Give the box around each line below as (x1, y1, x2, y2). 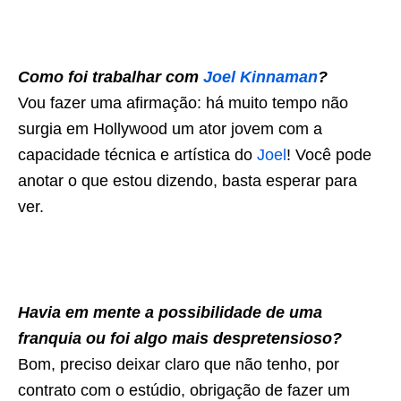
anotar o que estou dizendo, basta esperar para (18, 171, 357, 190)
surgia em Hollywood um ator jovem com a (18, 119, 322, 138)
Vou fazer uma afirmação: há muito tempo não (18, 93, 348, 112)
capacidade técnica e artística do (18, 145, 257, 164)
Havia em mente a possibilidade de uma (18, 303, 322, 321)
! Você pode (286, 145, 371, 164)
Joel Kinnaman (203, 67, 318, 86)
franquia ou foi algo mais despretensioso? (18, 328, 342, 347)
